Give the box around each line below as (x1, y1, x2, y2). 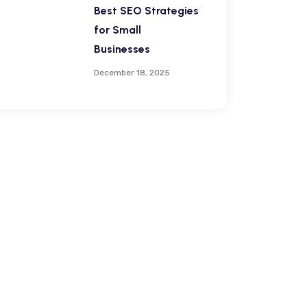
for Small (94, 23, 141, 36)
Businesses (94, 42, 150, 56)
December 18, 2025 (94, 68, 170, 77)
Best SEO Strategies (94, 4, 199, 17)
